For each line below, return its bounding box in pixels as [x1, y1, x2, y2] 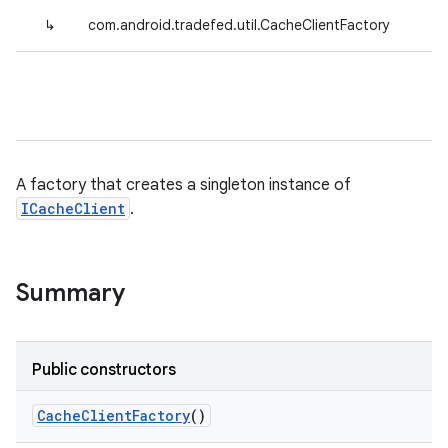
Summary [16, 278, 125, 308]
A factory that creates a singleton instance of [16, 175, 351, 195]
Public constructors [32, 360, 176, 380]
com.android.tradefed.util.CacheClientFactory [88, 16, 390, 34]
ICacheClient [21, 199, 125, 218]
